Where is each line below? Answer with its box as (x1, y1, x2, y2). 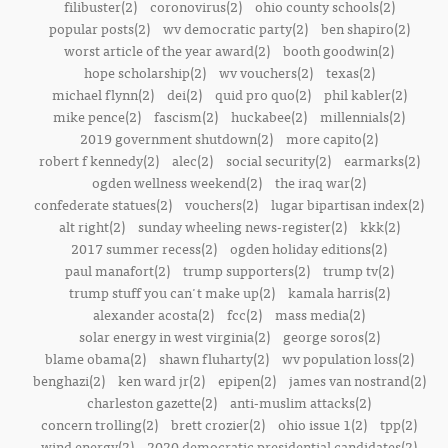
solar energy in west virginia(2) (78, 325, 270, 347)
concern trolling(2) (41, 413, 158, 435)
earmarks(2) (343, 149, 420, 171)
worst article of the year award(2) (64, 39, 270, 61)
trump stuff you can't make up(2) (68, 281, 275, 303)
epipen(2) (217, 369, 276, 391)
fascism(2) (154, 105, 218, 127)
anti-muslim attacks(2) (230, 391, 371, 413)
